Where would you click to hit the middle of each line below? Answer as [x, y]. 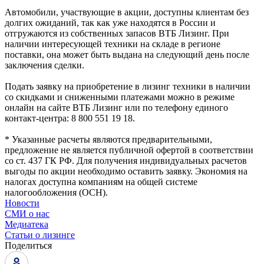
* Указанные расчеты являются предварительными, [108, 140]
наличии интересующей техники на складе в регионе [113, 44]
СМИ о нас [27, 214]
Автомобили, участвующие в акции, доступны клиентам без [127, 12]
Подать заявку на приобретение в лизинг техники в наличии [128, 87]
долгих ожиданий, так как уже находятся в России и [110, 23]
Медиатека [27, 225]
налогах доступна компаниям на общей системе [101, 182]
